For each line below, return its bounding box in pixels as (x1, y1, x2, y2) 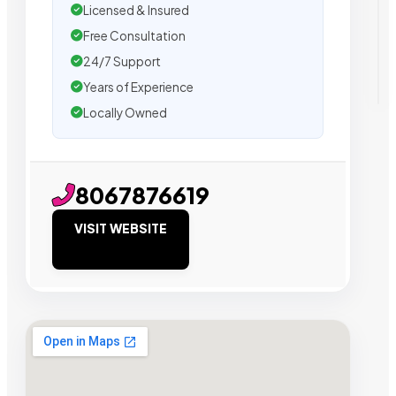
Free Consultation (83, 27, 186, 43)
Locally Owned (83, 104, 167, 120)
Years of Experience (83, 79, 194, 95)
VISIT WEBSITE (74, 219, 167, 236)
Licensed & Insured (83, 2, 189, 18)
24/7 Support (83, 53, 161, 69)
